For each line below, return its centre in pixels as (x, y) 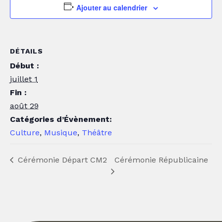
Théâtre (97, 132)
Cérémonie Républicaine (161, 160)
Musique (61, 132)
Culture (25, 132)
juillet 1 (24, 79)
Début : (25, 65)
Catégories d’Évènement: (61, 119)
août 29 (24, 106)
